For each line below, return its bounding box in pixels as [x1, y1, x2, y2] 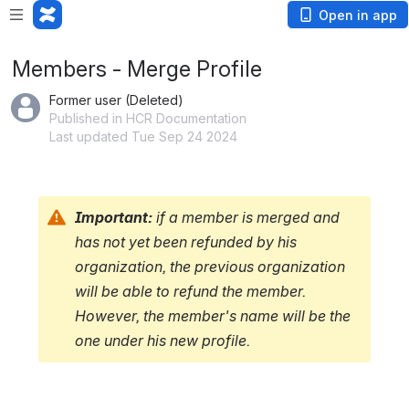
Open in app [319, 7, 397, 23]
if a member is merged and [156, 208, 340, 226]
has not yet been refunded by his [75, 233, 297, 251]
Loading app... [26, 5, 101, 19]
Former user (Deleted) [49, 92, 184, 108]
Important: [75, 208, 152, 226]
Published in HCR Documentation [49, 110, 246, 126]
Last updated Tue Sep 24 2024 [49, 129, 237, 144]
